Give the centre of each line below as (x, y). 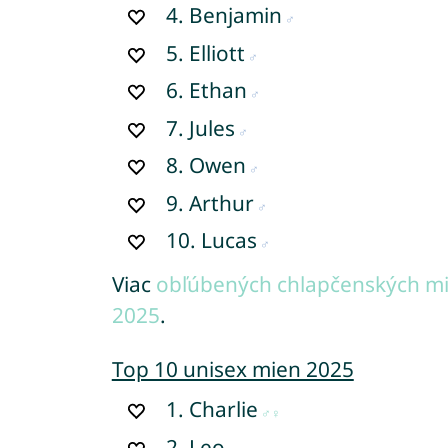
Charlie (224, 409)
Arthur (222, 202)
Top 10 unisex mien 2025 (232, 369)
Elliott (217, 52)
